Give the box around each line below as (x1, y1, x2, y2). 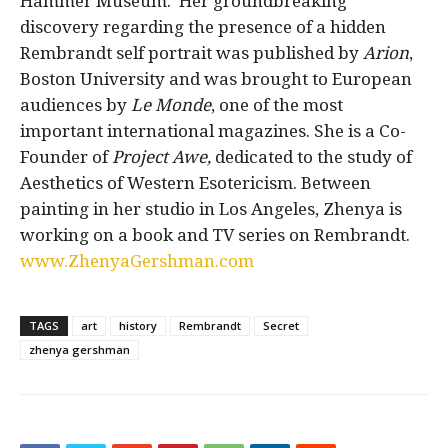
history (119, 317, 157, 333)
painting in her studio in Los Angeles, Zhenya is (20, 198, 402, 219)
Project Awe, (112, 146, 215, 167)
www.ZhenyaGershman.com (20, 250, 254, 271)
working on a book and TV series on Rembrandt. (20, 224, 414, 245)
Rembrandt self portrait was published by (20, 42, 363, 63)
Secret (263, 317, 299, 333)
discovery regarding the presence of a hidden (20, 16, 386, 37)
